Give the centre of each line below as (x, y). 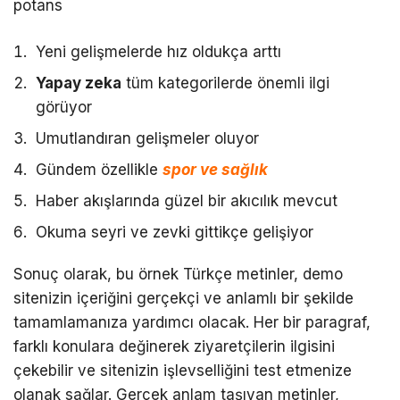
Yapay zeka (79, 83)
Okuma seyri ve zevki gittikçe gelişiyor (175, 233)
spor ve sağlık (215, 170)
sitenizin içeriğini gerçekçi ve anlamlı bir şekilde (183, 299)
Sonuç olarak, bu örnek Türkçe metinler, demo (178, 275)
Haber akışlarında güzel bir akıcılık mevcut (187, 201)
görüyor (64, 108)
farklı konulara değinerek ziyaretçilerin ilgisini (174, 347)
